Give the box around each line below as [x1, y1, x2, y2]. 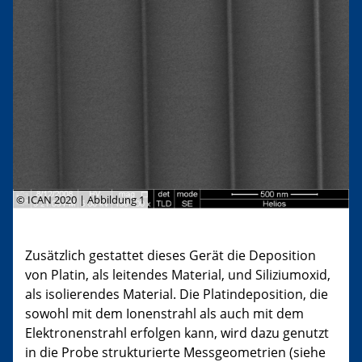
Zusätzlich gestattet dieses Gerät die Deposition [25, 246, 316, 264]
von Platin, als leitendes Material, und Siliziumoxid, [25, 265, 330, 284]
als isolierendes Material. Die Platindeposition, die [25, 284, 328, 303]
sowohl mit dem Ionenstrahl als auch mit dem [25, 304, 304, 322]
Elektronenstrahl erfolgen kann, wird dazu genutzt [25, 323, 329, 342]
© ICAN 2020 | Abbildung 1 [15, 192, 145, 207]
